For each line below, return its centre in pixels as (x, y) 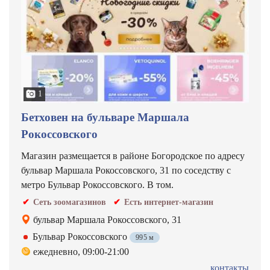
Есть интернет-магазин (169, 202)
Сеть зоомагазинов (70, 202)
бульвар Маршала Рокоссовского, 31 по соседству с (126, 170)
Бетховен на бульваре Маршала (105, 117)
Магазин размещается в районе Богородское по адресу (133, 156)
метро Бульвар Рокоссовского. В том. (97, 185)
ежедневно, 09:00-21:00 (81, 252)
